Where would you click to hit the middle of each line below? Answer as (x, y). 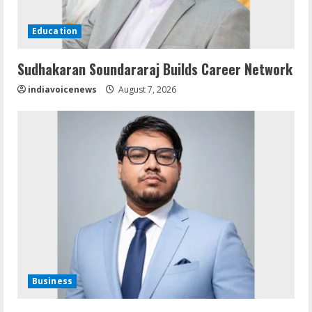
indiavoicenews (62, 89)
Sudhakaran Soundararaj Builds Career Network (155, 69)
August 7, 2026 (146, 89)
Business (52, 281)
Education (55, 31)
